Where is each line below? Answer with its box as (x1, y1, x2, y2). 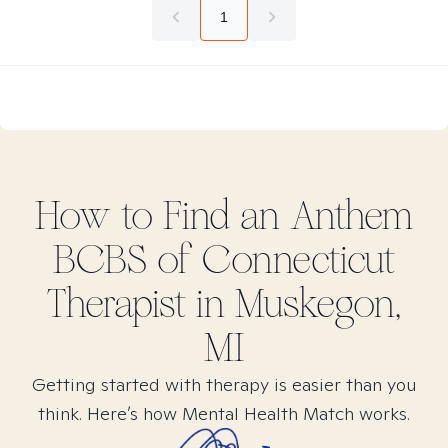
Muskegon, (235, 280, 401, 328)
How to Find (35, 192, 240, 240)
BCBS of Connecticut (53, 236, 395, 284)
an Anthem (240, 192, 413, 240)
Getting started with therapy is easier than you (31, 373, 417, 396)
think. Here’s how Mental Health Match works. (38, 402, 410, 425)
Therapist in (47, 280, 235, 328)
